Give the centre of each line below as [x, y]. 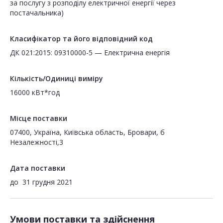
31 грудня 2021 [48, 182]
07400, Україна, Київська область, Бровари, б [87, 132]
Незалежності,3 [37, 142]
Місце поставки [39, 118]
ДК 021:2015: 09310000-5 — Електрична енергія [90, 53]
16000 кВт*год [35, 93]
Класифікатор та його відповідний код [81, 39]
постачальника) [37, 13]
